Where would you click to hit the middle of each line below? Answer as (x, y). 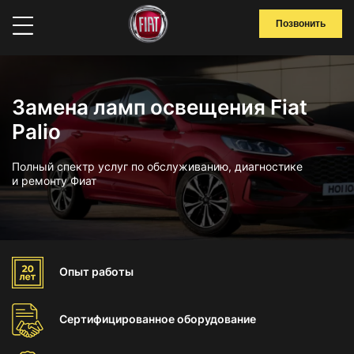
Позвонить (301, 24)
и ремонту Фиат (54, 181)
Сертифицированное (118, 319)
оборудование (217, 319)
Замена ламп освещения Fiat (160, 107)
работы (113, 271)
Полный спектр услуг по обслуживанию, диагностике (157, 166)
